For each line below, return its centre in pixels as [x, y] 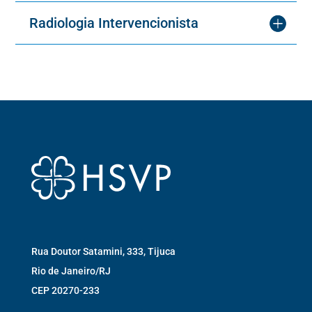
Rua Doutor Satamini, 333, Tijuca [103, 252]
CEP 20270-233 [65, 291]
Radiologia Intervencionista [114, 23]
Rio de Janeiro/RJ [71, 271]
